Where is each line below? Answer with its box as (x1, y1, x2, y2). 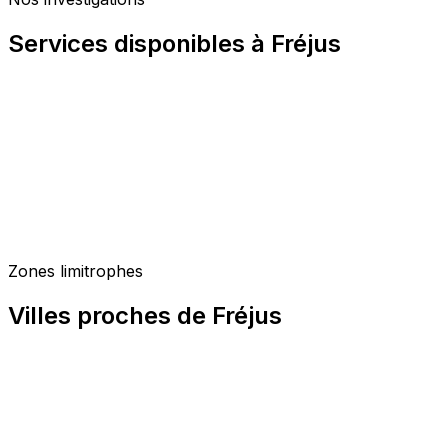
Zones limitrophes (8, 261, 143, 282)
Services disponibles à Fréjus (8, 28, 341, 58)
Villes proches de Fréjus (8, 301, 282, 331)
